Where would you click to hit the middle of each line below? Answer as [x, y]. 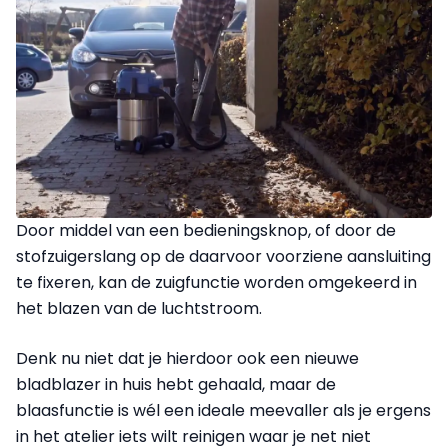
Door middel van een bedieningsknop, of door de [206, 230]
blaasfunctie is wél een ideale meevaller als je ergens [223, 410]
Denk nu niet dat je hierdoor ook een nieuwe [187, 358]
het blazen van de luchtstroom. [139, 308]
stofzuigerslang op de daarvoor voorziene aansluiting [223, 256]
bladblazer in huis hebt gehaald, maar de [176, 384]
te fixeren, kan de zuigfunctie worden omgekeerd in [216, 282]
